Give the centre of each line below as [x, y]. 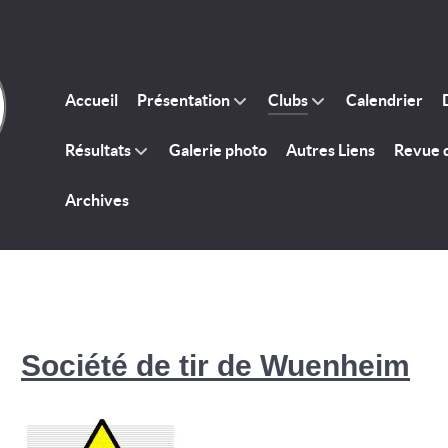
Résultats [98, 150]
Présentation [183, 100]
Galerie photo [218, 150]
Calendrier [384, 100]
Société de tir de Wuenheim [215, 365]
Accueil [91, 100]
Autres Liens [330, 150]
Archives [97, 200]
